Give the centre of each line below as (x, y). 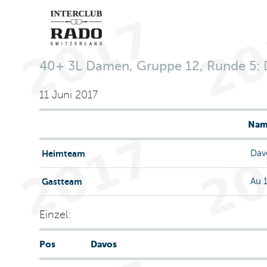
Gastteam (60, 181)
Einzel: (55, 215)
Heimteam (62, 153)
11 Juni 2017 (68, 95)
